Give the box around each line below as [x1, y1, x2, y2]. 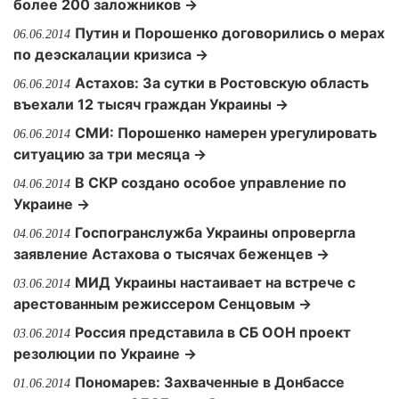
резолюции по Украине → [13, 345, 197, 362]
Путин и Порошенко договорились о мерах [75, 24, 385, 42]
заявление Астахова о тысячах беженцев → [13, 245, 330, 263]
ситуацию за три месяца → [13, 145, 207, 163]
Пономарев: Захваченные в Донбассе [75, 373, 345, 391]
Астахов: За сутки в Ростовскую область [75, 74, 369, 92]
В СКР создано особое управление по [75, 174, 346, 191]
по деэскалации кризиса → [13, 45, 208, 63]
